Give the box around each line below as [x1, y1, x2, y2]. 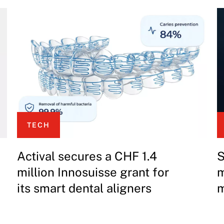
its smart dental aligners [17, 181, 151, 195]
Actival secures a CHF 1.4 [17, 149, 157, 163]
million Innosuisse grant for [17, 165, 169, 179]
